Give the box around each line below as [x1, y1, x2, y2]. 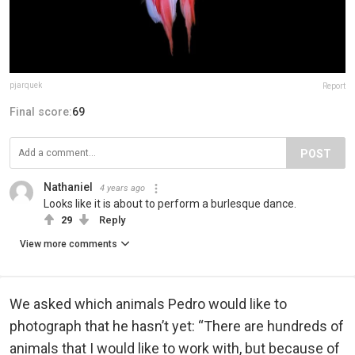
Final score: [10, 105, 72, 119]
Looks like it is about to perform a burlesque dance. [44, 197, 296, 211]
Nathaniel [44, 181, 93, 194]
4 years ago [100, 183, 145, 194]
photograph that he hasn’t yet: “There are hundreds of [10, 318, 344, 335]
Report [323, 82, 345, 91]
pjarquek [10, 81, 42, 90]
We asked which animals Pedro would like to [10, 296, 287, 313]
